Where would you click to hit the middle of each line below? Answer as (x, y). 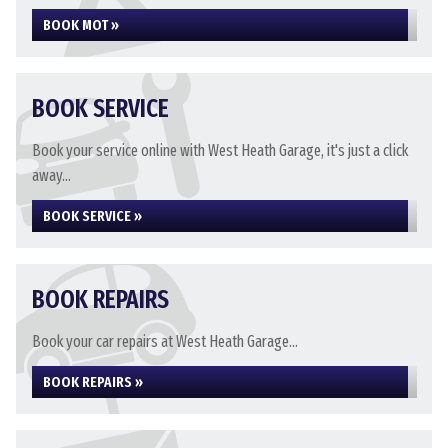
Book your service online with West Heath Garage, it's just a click (220, 150)
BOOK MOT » (81, 25)
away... (51, 175)
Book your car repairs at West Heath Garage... (165, 341)
